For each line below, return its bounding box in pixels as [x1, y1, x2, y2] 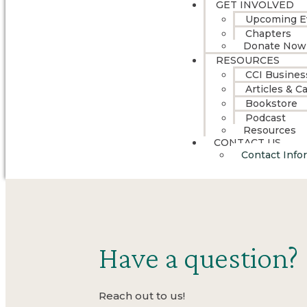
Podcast [245, 112, 286, 124]
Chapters [245, 27, 291, 40]
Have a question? [99, 240, 299, 275]
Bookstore [245, 97, 297, 110]
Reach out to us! [99, 288, 186, 302]
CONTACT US [213, 136, 281, 149]
